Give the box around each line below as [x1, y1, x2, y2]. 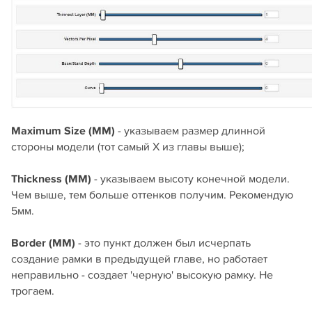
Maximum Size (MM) [11, 123, 115, 138]
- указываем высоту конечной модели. [91, 171, 290, 186]
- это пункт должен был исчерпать [75, 235, 251, 250]
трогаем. [11, 283, 54, 298]
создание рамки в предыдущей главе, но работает [11, 251, 267, 266]
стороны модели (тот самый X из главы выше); [11, 139, 244, 154]
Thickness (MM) [11, 171, 91, 186]
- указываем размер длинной [115, 123, 265, 138]
